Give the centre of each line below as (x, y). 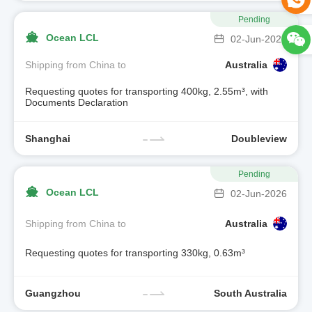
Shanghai (48, 138)
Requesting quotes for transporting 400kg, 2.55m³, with (147, 91)
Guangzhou (53, 293)
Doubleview (259, 138)
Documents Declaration (77, 102)
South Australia (250, 293)
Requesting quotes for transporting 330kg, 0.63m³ (135, 253)
